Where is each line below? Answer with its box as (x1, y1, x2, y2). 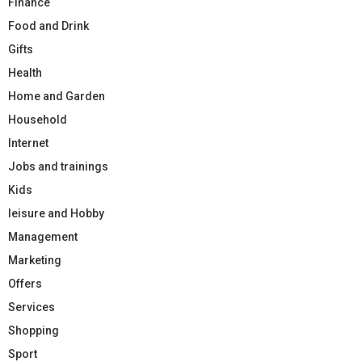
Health (8, 66, 42, 80)
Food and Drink (8, 19, 89, 33)
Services (8, 301, 55, 314)
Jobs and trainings (8, 160, 108, 174)
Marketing (8, 254, 61, 267)
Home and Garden (8, 90, 105, 103)
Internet (8, 137, 48, 150)
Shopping (8, 324, 59, 338)
